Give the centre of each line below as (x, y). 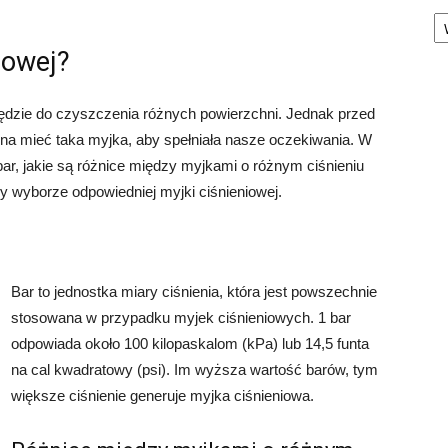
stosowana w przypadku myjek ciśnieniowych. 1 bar (181, 317)
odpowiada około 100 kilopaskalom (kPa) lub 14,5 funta (190, 343)
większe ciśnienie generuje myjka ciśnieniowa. (162, 395)
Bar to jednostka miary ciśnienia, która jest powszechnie (194, 291)
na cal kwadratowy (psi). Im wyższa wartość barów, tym (194, 369)
